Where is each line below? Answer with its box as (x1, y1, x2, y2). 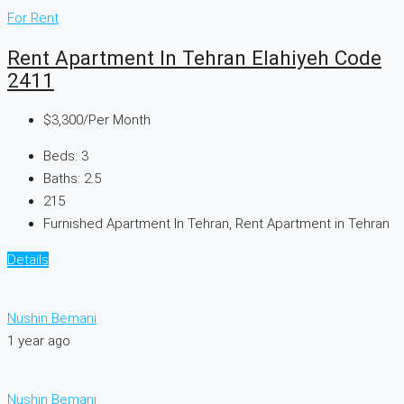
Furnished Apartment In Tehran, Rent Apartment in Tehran (43, 215, 390, 232)
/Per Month (83, 111, 151, 128)
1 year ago (7, 332, 70, 349)
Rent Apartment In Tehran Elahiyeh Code (7, 46, 381, 70)
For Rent (7, 10, 59, 27)
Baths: (43, 170, 80, 187)
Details (7, 251, 49, 268)
